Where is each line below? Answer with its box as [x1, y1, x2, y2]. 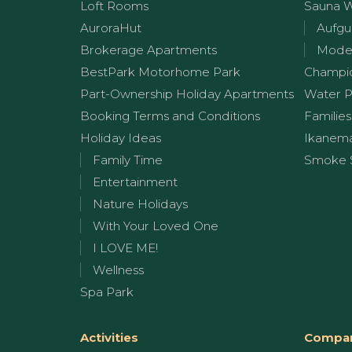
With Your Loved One [93, 218, 218, 233]
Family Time [93, 152, 163, 167]
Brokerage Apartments [80, 42, 217, 57]
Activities [80, 329, 138, 345]
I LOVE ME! [93, 240, 158, 255]
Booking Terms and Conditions [80, 108, 260, 123]
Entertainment [93, 174, 178, 189]
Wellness [93, 262, 144, 277]
